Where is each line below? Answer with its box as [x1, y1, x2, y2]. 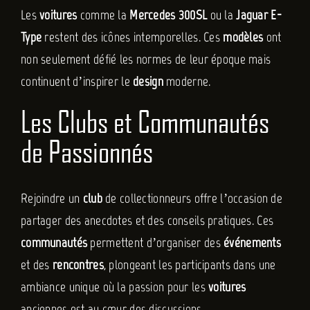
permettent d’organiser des [87, 234, 224, 250]
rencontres [52, 256, 104, 273]
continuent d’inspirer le [20, 73, 134, 90]
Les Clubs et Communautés [20, 104, 269, 140]
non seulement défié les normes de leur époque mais [20, 51, 271, 68]
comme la [77, 7, 130, 24]
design [133, 73, 163, 90]
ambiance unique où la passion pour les [20, 278, 209, 295]
